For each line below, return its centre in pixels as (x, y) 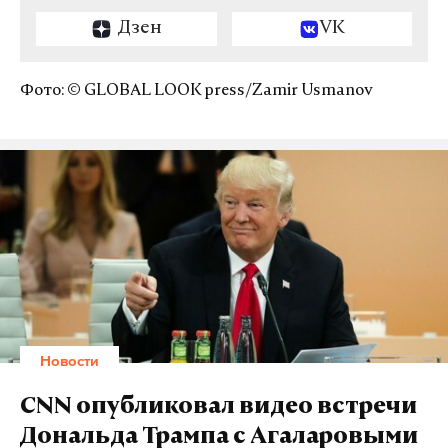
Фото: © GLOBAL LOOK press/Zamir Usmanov (196, 91)
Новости (69, 360)
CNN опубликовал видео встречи (218, 408)
